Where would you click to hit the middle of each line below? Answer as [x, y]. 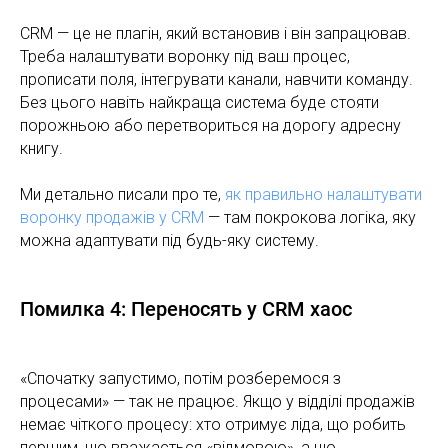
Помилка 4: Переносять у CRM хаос [186, 308]
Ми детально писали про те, [122, 194]
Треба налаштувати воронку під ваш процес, [185, 56]
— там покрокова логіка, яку [310, 217]
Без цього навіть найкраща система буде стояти [199, 102]
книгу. [41, 148]
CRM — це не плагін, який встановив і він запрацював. [215, 33]
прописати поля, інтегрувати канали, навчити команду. [216, 79]
